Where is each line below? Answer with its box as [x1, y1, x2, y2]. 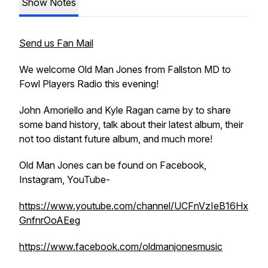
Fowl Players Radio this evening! [19, 78, 159, 90]
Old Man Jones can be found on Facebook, [19, 159, 206, 171]
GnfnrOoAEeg [19, 214, 80, 226]
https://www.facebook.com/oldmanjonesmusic [19, 240, 223, 252]
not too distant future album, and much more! [19, 133, 212, 145]
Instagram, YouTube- [19, 173, 110, 185]
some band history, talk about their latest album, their [19, 118, 243, 130]
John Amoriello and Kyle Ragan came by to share [19, 104, 231, 116]
